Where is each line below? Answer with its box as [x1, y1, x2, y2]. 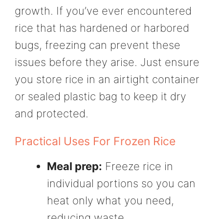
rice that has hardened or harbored [15, 21, 189, 34]
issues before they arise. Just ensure [15, 55, 199, 68]
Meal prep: [47, 160, 102, 173]
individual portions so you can [47, 177, 196, 190]
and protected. [15, 107, 88, 120]
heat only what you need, [47, 194, 174, 207]
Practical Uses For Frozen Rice [15, 134, 175, 149]
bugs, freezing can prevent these [15, 38, 180, 51]
